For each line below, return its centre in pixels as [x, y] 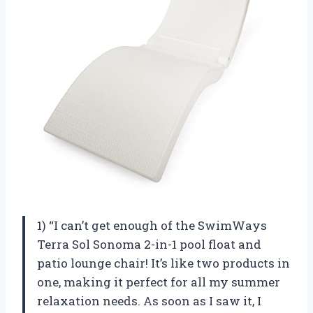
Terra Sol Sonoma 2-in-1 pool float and [149, 244]
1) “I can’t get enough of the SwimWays [152, 225]
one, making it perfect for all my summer [159, 282]
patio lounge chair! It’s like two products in [163, 263]
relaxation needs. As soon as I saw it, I [149, 300]
